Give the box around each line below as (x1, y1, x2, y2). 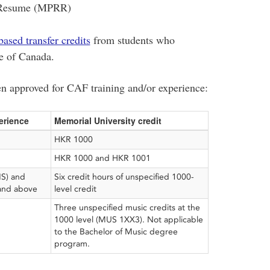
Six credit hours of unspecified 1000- (54, 171, 194, 182)
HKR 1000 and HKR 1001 (54, 152, 151, 163)
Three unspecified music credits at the (54, 202, 200, 213)
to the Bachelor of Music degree (54, 226, 178, 237)
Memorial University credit (54, 114, 162, 127)
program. (54, 238, 90, 249)
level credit (54, 183, 96, 194)
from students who (90, 32, 175, 47)
